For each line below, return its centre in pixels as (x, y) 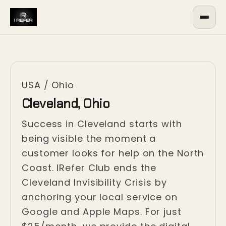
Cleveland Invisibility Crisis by (94, 182)
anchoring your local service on (100, 197)
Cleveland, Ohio (66, 103)
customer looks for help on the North (113, 153)
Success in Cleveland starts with (102, 124)
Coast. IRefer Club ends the (89, 168)
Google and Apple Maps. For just (102, 212)
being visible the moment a (89, 138)
